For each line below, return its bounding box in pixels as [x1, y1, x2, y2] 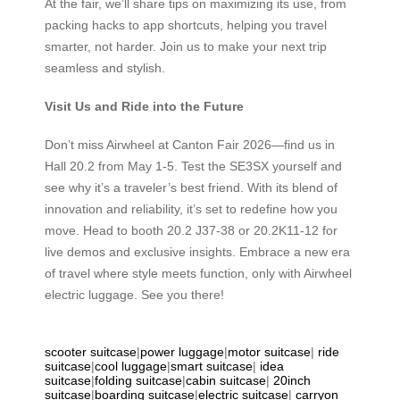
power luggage [140, 344, 224, 359]
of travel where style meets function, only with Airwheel [45, 265, 352, 280]
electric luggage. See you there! [45, 287, 224, 302]
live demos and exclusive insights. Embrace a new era [45, 244, 350, 259]
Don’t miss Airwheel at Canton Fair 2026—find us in [45, 137, 335, 152]
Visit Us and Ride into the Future [45, 99, 244, 114]
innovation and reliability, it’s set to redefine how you [45, 201, 337, 216]
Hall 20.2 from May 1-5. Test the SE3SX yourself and [45, 158, 342, 173]
